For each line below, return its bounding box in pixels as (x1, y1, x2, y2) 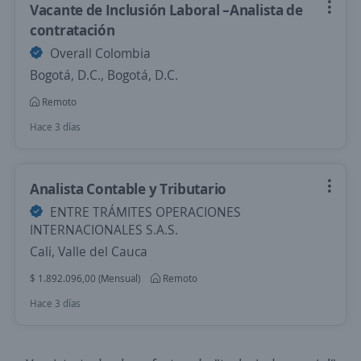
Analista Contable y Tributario (30, 179, 226, 198)
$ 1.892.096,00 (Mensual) (30, 272, 140, 285)
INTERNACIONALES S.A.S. (30, 221, 178, 239)
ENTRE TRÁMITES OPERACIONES (47, 203, 241, 221)
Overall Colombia (47, 44, 151, 62)
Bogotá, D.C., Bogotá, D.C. (30, 66, 178, 84)
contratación (30, 20, 115, 39)
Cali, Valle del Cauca (30, 243, 147, 260)
